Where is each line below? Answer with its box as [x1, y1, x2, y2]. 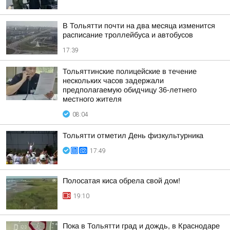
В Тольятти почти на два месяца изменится [63, 22, 215, 30]
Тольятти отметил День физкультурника [63, 131, 203, 140]
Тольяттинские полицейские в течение [63, 67, 197, 75]
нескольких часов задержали [63, 76, 164, 85]
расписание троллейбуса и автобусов [63, 31, 193, 39]
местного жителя [63, 95, 122, 103]
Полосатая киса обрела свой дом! [63, 177, 180, 185]
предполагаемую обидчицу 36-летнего [63, 86, 197, 94]
